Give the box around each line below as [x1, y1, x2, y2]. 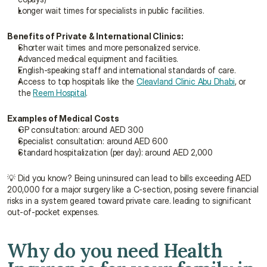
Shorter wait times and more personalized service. [18, 42, 200, 52]
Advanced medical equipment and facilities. [18, 54, 179, 64]
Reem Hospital [33, 88, 86, 98]
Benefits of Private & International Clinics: [7, 31, 184, 41]
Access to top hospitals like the [18, 76, 137, 86]
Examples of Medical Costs [7, 113, 119, 123]
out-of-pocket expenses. [7, 207, 100, 217]
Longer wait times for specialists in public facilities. [18, 5, 204, 15]
